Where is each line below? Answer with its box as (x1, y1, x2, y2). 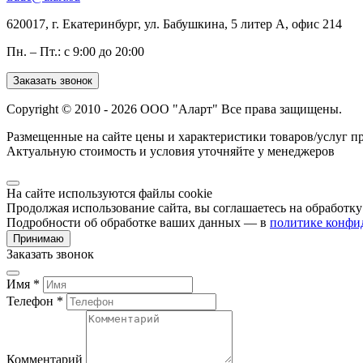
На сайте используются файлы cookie (6, 186, 212, 200)
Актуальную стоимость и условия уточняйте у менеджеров (6, 143, 335, 158)
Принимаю (13, 232, 64, 245)
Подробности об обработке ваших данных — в (6, 215, 270, 229)
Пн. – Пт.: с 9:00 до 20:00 (6, 44, 144, 58)
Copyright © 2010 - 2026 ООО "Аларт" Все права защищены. (6, 101, 342, 116)
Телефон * (6, 293, 63, 308)
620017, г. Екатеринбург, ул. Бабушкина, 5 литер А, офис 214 (6, 16, 342, 31)
